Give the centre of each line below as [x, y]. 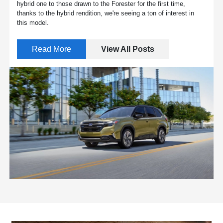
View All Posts [128, 49]
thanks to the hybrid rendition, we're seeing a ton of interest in [106, 13]
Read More [52, 49]
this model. [33, 23]
